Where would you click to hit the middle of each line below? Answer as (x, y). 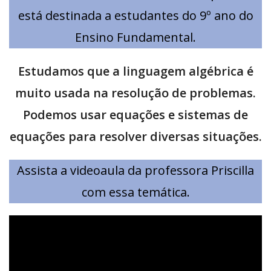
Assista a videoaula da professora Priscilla (135, 170)
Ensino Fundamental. (135, 37)
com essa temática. (135, 192)
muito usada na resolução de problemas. (135, 93)
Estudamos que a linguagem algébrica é (135, 71)
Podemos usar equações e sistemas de (135, 115)
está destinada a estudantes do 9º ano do (135, 15)
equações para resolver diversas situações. (135, 136)
